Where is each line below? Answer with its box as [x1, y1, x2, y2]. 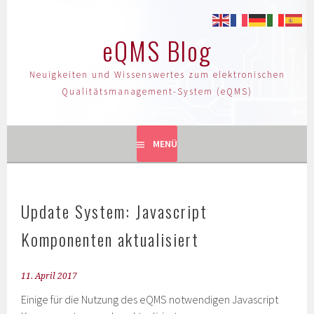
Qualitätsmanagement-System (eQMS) [62, 86, 252, 97]
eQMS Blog [102, 32, 212, 69]
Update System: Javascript [21, 198, 208, 224]
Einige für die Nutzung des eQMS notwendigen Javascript [21, 292, 279, 306]
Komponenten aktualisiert [21, 226, 200, 252]
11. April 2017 [21, 271, 78, 281]
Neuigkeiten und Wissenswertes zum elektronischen [29, 69, 285, 81]
